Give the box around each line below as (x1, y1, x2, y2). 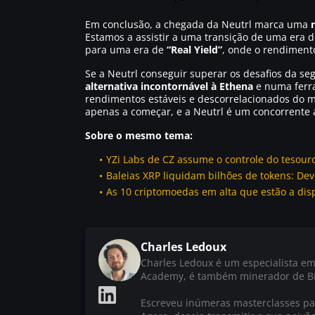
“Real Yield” (167, 43, 222, 56)
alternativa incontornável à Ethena (85, 79, 253, 93)
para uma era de (85, 43, 167, 56)
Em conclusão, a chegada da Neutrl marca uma (85, 18, 311, 31)
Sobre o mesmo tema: (85, 129, 193, 142)
